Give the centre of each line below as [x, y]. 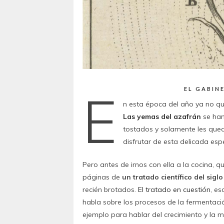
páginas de [102, 177]
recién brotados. [110, 190]
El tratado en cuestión [174, 190]
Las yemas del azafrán [163, 117]
